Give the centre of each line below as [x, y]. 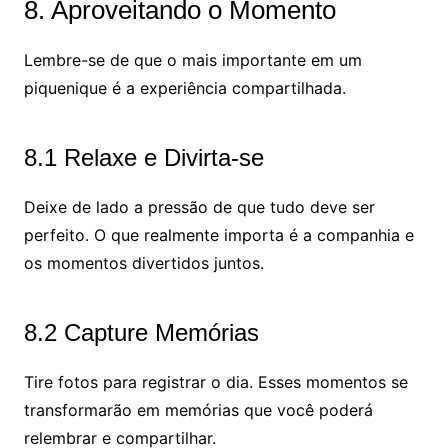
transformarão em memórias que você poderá [198, 409]
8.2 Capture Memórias [141, 332]
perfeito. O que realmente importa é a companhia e [218, 234]
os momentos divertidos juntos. [143, 262]
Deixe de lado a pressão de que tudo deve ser [199, 206]
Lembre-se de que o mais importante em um [192, 59]
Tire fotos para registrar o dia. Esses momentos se [215, 381]
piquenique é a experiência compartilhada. [184, 87]
